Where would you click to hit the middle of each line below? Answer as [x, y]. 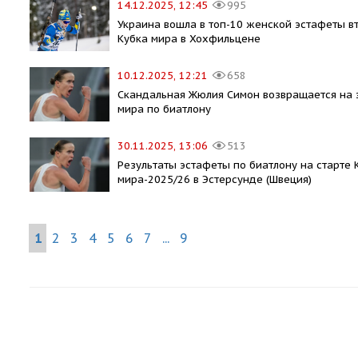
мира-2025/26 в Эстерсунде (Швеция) [215, 179]
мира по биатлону [164, 109]
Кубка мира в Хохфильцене [189, 38]
